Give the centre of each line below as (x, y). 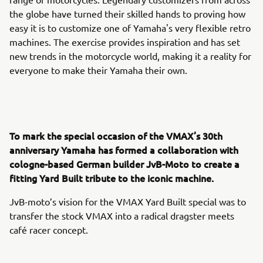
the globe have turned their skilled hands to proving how (127, 14)
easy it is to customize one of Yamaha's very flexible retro (130, 28)
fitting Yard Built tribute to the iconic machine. (112, 178)
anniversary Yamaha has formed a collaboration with (124, 150)
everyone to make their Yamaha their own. (100, 70)
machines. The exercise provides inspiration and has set (125, 42)
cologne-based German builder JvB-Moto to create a (124, 164)
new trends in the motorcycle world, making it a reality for (130, 56)
